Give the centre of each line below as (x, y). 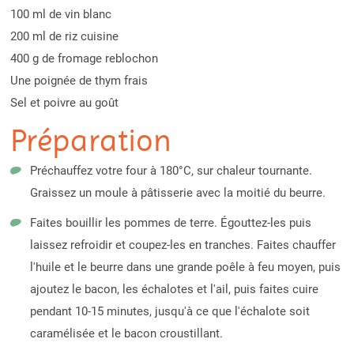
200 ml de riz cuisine (64, 37)
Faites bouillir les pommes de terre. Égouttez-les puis (170, 223)
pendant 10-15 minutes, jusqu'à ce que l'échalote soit (169, 312)
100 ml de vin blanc (60, 15)
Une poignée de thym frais (79, 81)
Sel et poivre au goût (64, 103)
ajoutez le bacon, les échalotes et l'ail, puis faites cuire (174, 290)
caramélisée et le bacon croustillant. (126, 334)
